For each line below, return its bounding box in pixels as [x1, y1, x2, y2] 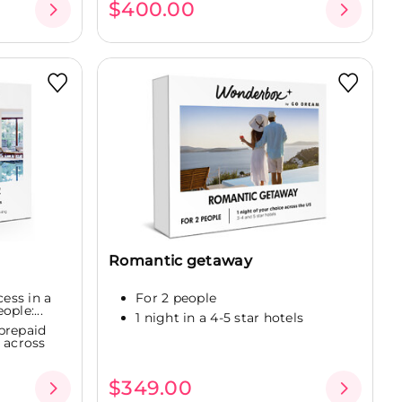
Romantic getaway [109, 251, 252, 270]
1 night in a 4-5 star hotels [135, 309, 303, 326]
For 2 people [135, 290, 216, 307]
